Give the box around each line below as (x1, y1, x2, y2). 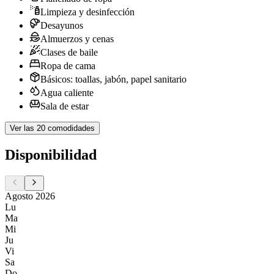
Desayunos (40, 20, 83, 31)
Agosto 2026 (5, 190, 55, 201)
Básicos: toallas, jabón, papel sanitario (40, 73, 187, 84)
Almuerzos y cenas (40, 33, 114, 44)
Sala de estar (40, 100, 89, 111)
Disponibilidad (5, 146, 97, 163)
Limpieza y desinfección (40, 6, 135, 17)
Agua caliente (40, 87, 94, 98)
